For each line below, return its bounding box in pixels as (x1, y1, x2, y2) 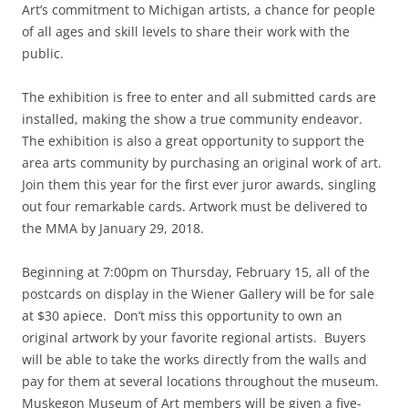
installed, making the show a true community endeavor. (22, 110, 366, 128)
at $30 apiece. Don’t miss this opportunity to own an (22, 307, 342, 325)
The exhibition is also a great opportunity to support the (22, 132, 364, 150)
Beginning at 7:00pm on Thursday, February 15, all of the (22, 263, 370, 281)
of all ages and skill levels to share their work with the (22, 23, 350, 41)
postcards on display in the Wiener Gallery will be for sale (22, 285, 374, 303)
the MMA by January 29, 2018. (22, 219, 204, 238)
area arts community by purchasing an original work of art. (22, 154, 385, 172)
